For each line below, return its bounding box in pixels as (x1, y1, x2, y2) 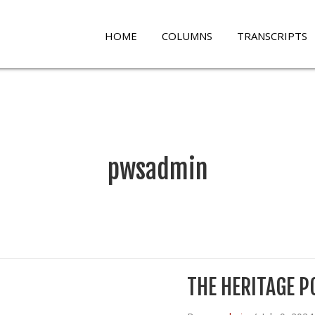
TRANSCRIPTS (237, 29, 308, 43)
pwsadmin (107, 154, 208, 186)
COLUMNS (162, 29, 213, 43)
